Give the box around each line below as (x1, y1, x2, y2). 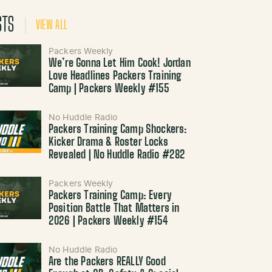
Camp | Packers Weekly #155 (48, 84, 170, 95)
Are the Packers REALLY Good (48, 257, 166, 268)
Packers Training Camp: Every (48, 191, 172, 202)
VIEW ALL (35, 19, 68, 32)
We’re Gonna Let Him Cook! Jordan (48, 58, 191, 69)
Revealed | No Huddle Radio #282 (48, 150, 186, 161)
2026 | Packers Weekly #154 (48, 216, 169, 227)
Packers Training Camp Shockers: (48, 124, 188, 135)
